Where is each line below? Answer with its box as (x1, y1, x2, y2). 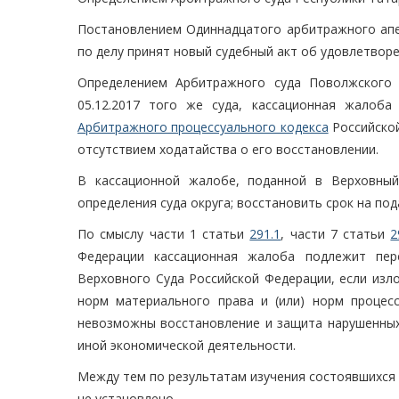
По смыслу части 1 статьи (77, 225, 250, 243)
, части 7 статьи (281, 225, 391, 243)
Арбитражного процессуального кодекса (77, 118, 329, 136)
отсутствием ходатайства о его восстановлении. (77, 141, 379, 159)
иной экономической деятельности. (77, 337, 296, 354)
